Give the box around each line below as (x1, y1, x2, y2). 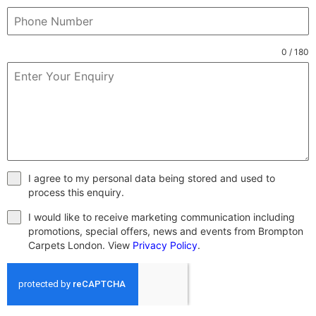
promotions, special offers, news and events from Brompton (28, 224, 303, 237)
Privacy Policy (133, 238, 197, 251)
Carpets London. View (28, 238, 133, 251)
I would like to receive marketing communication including (28, 210, 295, 223)
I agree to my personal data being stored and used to (28, 171, 275, 184)
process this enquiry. (28, 186, 124, 198)
